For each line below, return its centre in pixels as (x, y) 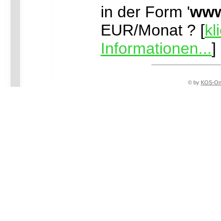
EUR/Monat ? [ (153, 30)
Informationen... (156, 49)
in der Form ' (145, 12)
